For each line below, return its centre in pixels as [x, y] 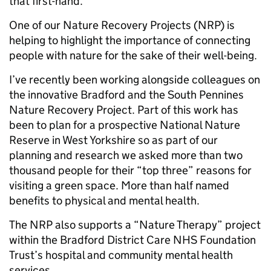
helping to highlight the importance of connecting [130, 41]
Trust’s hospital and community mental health [121, 255]
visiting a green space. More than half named [119, 186]
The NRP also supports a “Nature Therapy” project [135, 225]
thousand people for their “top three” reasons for [130, 171]
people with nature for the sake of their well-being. [133, 56]
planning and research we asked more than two [126, 155]
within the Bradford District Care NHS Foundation [132, 240]
